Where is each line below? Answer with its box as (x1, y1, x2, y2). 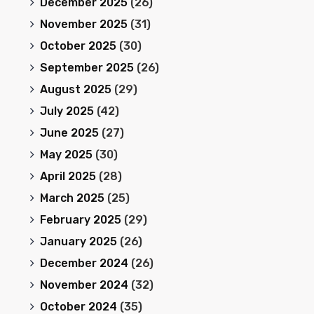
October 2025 (39, 39, 116, 53)
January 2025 (39, 235, 117, 248)
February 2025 (39, 213, 121, 226)
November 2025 (39, 18, 128, 31)
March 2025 (39, 191, 104, 205)
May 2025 (39, 148, 93, 161)
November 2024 (39, 278, 128, 292)
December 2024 (39, 257, 128, 270)
